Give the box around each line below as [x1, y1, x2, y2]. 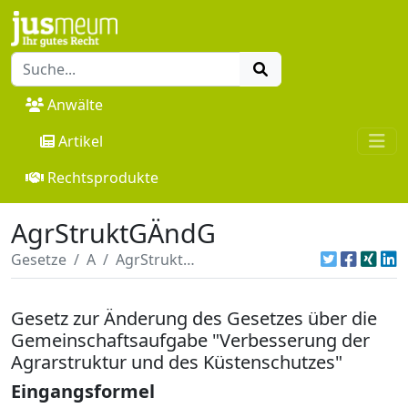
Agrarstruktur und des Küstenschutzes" [11, 349, 342, 374]
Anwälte [47, 94, 103, 115]
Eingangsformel [11, 378, 155, 403]
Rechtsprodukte [47, 167, 158, 188]
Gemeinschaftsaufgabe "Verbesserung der [11, 327, 370, 352]
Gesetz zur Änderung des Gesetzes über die [11, 305, 377, 331]
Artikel [58, 130, 103, 151]
